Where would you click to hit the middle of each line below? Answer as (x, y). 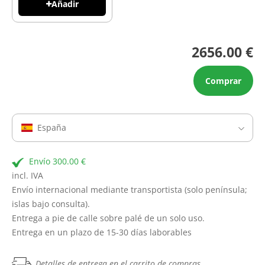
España (51, 128)
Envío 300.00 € (57, 161)
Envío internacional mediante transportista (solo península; (130, 190)
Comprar (223, 81)
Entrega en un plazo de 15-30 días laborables (103, 232)
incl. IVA (28, 176)
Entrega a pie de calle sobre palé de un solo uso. (108, 218)
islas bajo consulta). (51, 204)
